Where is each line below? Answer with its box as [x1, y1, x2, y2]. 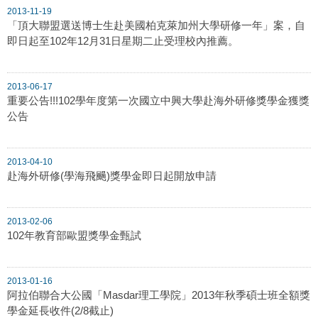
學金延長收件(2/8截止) [7, 304, 114, 317]
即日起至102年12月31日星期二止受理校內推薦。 [7, 34, 238, 47]
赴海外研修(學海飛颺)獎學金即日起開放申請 [7, 169, 216, 182]
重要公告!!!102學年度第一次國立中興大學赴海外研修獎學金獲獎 [7, 94, 309, 106]
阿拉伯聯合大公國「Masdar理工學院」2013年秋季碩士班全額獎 [7, 288, 310, 301]
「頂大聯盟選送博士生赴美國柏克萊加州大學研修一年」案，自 [7, 18, 305, 31]
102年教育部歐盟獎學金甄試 [7, 229, 141, 241]
